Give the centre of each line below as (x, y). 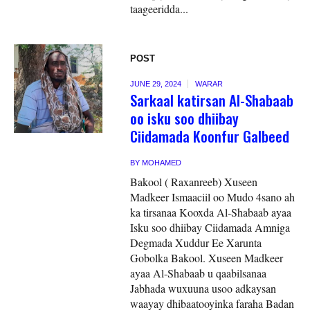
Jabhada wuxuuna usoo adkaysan (203, 288)
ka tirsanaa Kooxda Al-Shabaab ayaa (211, 212)
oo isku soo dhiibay (185, 118)
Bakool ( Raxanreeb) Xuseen (194, 181)
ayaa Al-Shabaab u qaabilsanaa (199, 273)
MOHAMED (162, 162)
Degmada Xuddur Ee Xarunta (196, 242)
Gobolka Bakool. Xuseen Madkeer (207, 257)
